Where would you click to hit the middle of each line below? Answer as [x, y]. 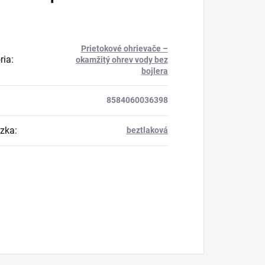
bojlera [154, 71]
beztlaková [147, 130]
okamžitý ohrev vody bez [122, 59]
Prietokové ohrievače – [124, 48]
